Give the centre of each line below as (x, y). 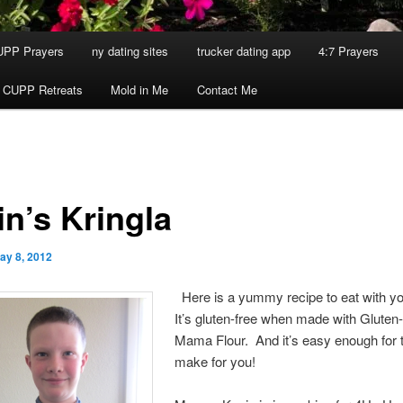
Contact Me (227, 90)
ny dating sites (130, 51)
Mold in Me (140, 90)
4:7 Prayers (349, 51)
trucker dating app (243, 51)
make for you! (215, 361)
